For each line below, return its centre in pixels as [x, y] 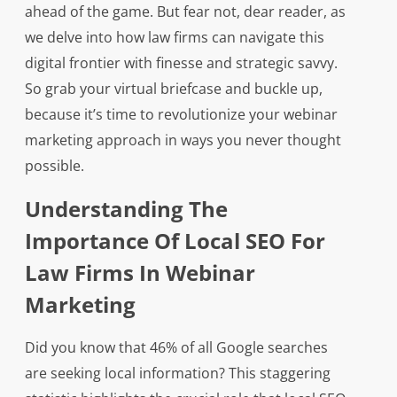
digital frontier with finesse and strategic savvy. [181, 63]
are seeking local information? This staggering [177, 374]
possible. [54, 166]
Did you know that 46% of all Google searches [176, 348]
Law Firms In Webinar [140, 273]
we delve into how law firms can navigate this [174, 38]
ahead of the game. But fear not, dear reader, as [185, 12]
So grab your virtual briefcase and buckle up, [173, 89]
